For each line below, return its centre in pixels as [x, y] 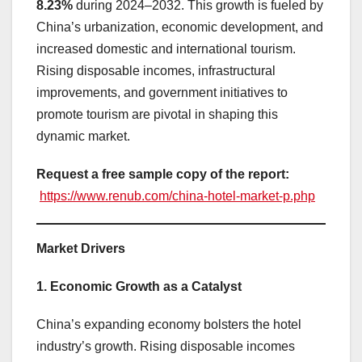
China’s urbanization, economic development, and [180, 27]
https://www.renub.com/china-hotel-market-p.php [177, 196]
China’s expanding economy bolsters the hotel [169, 325]
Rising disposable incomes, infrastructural [156, 71]
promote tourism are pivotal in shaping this [157, 115]
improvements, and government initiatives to [162, 93]
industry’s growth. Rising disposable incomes [166, 347]
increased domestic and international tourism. [166, 49]
